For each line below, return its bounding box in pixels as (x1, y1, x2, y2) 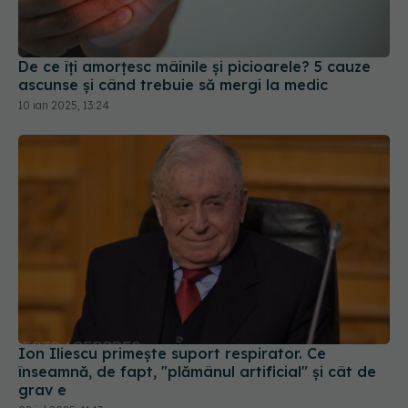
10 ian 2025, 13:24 (18, 98, 109, 113)
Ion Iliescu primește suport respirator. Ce (18, 343, 326, 362)
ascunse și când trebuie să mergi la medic (18, 76, 328, 95)
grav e (18, 380, 66, 399)
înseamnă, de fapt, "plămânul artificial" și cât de (18, 362, 376, 381)
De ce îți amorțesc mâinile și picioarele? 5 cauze (18, 57, 371, 76)
